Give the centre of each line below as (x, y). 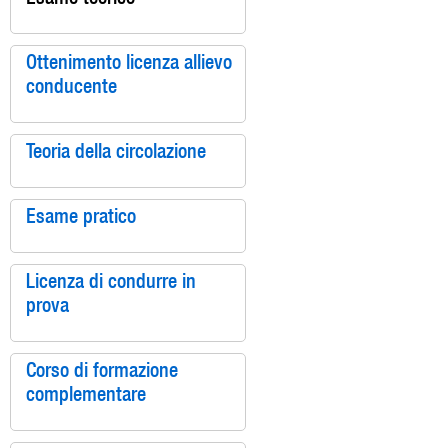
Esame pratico (80, 215)
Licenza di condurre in (110, 280)
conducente (71, 85)
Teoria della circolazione (115, 150)
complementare (85, 393)
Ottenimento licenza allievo (128, 61)
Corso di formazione (101, 369)
